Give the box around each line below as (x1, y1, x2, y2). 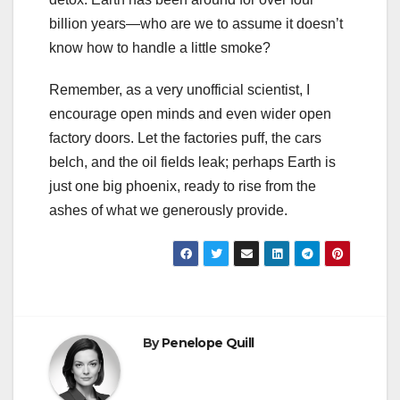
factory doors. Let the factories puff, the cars (49, 130, 321, 146)
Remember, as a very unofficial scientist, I (49, 82, 310, 98)
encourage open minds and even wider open (49, 106, 331, 122)
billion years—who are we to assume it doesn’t (49, 16, 343, 32)
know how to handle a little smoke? (49, 40, 271, 56)
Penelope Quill (161, 335, 254, 352)
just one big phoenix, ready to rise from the (49, 179, 316, 195)
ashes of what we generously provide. (49, 203, 287, 219)
